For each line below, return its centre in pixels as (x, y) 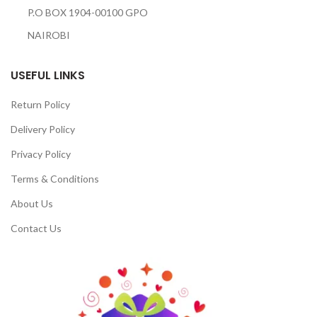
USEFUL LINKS (48, 75)
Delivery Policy (43, 129)
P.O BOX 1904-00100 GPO (79, 12)
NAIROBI (40, 35)
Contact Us (36, 228)
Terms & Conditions (55, 178)
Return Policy (40, 104)
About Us (32, 203)
